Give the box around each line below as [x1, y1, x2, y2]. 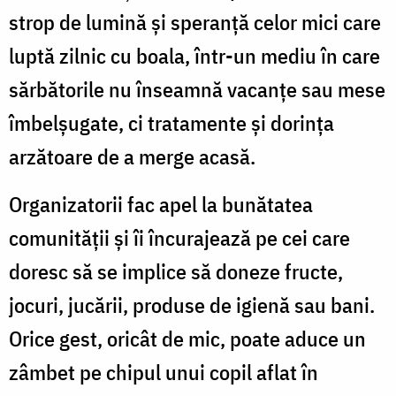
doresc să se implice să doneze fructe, [9, 256, 343, 286]
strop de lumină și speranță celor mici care [9, 7, 381, 36]
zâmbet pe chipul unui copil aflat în [9, 357, 318, 386]
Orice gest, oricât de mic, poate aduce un [9, 324, 366, 353]
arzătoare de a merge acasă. [9, 141, 255, 171]
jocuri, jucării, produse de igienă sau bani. [9, 290, 375, 319]
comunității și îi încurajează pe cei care [9, 223, 350, 252]
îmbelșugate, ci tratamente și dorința [9, 108, 334, 137]
